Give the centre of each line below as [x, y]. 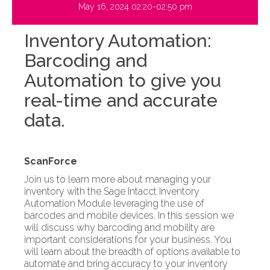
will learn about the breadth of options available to [132, 252]
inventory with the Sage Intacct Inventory [112, 192]
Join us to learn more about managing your [118, 180]
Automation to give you [123, 81]
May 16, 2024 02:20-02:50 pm [135, 7]
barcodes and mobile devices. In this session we [129, 216]
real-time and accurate [121, 101]
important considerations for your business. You [128, 240]
